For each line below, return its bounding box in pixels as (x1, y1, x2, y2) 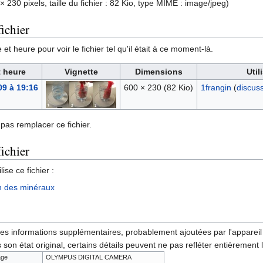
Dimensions (134, 67, 183, 77)
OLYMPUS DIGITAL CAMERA (45, 254, 131, 261)
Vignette (64, 67, 98, 77)
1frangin (200, 83, 231, 93)
